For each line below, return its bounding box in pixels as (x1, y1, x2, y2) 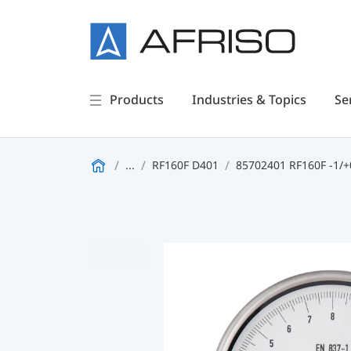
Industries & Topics (191, 91, 306, 108)
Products (109, 91, 164, 108)
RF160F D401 (152, 157, 219, 172)
